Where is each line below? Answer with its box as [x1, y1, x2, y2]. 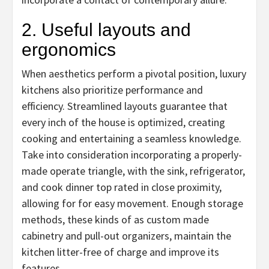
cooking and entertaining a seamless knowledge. [22, 131, 241, 145]
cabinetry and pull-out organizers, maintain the [22, 228, 231, 243]
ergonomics [22, 39, 116, 59]
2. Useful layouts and [22, 19, 191, 40]
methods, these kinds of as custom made [22, 212, 209, 226]
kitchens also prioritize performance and [22, 82, 203, 97]
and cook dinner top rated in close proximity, [22, 180, 222, 194]
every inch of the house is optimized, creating [22, 115, 225, 129]
